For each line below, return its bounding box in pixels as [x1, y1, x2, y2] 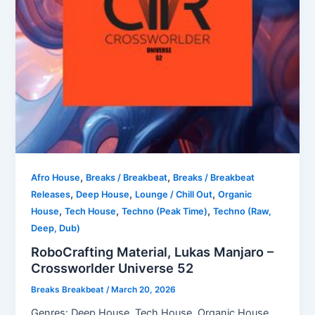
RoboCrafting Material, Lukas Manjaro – [31, 244, 274, 260]
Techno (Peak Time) [122, 205, 208, 217]
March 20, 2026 [111, 285, 176, 295]
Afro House [31, 172, 81, 183]
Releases [31, 188, 71, 200]
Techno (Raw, [213, 205, 272, 217]
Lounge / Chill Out [135, 188, 213, 200]
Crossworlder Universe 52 [31, 260, 194, 276]
